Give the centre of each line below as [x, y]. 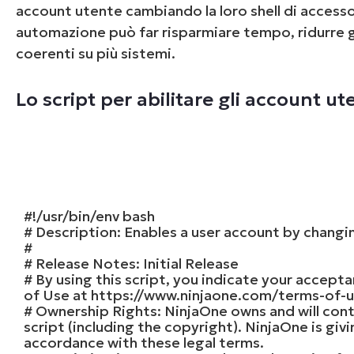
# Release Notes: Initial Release [132, 263]
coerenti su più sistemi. [96, 53]
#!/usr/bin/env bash [90, 216]
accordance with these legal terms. [144, 342]
